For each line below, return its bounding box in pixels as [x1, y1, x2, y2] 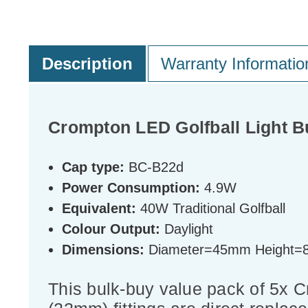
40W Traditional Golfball [136, 201, 285, 217]
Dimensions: [62, 242, 144, 258]
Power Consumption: [62, 180, 200, 196]
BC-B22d [124, 159, 184, 175]
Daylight [160, 221, 213, 237]
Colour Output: [62, 221, 160, 237]
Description [41, 54, 133, 74]
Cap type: [62, 159, 124, 175]
